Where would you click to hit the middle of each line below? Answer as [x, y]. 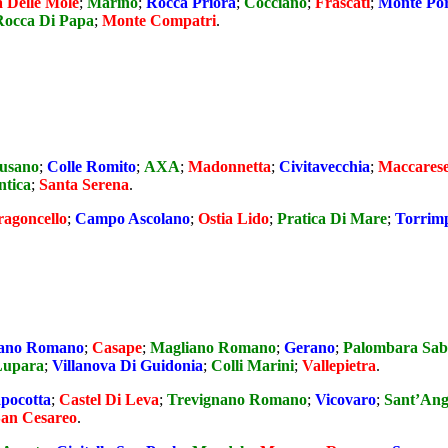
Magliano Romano [213, 348]
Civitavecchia [324, 166]
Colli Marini [252, 366]
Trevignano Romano [237, 400]
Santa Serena [84, 184]
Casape [117, 348]
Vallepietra [339, 366]
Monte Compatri [159, 21]
